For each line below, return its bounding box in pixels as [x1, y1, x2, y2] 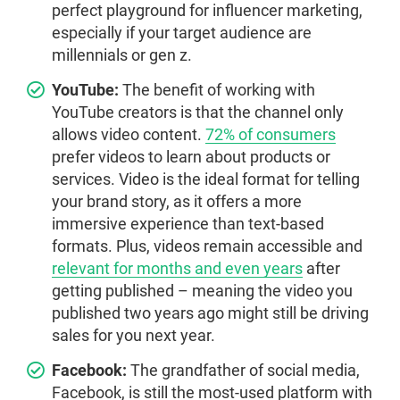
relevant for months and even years [52, 259, 303, 279]
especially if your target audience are [52, 23, 312, 43]
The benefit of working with [119, 80, 315, 100]
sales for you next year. [52, 326, 215, 346]
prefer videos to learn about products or [52, 147, 330, 167]
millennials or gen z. [52, 46, 192, 65]
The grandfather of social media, [127, 361, 360, 380]
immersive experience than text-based [52, 214, 324, 234]
